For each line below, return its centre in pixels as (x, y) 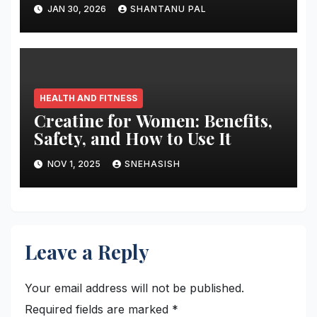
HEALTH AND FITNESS (88, 98)
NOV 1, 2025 (74, 163)
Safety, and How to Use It (132, 138)
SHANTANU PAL (168, 9)
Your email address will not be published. (134, 288)
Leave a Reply (87, 252)
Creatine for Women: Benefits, (153, 121)
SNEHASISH (152, 163)
